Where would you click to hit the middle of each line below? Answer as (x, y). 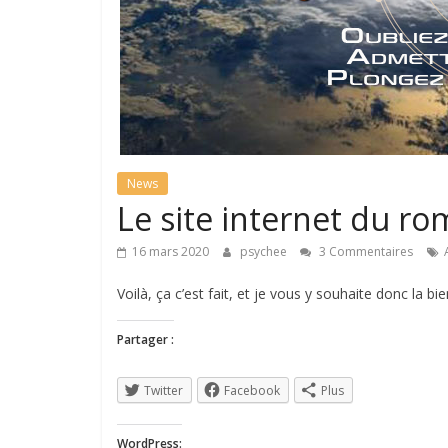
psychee (265, 251)
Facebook (252, 390)
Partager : (145, 339)
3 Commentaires (364, 251)
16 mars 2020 (170, 251)
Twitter (163, 390)
